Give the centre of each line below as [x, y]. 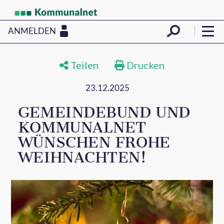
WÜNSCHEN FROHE [94, 142]
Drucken [144, 65]
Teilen [83, 65]
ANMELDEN [32, 30]
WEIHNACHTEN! [82, 157]
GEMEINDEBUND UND [104, 112]
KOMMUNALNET [82, 127]
